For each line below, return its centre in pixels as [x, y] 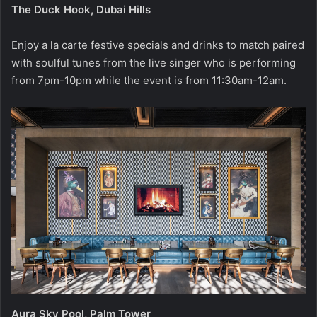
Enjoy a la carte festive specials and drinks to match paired [158, 45]
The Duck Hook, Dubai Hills [81, 9]
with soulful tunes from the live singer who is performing [154, 62]
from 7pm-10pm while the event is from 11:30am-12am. [150, 80]
